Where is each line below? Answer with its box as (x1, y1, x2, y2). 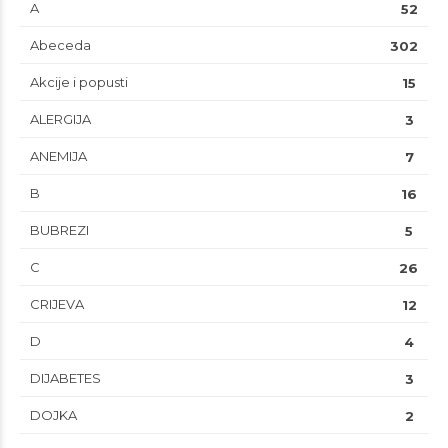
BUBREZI (30, 222, 89, 239)
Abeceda (30, 37, 91, 54)
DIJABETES (30, 370, 101, 387)
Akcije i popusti (30, 74, 128, 91)
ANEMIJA (30, 148, 87, 165)
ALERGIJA (30, 111, 91, 128)
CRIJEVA (30, 296, 84, 313)
